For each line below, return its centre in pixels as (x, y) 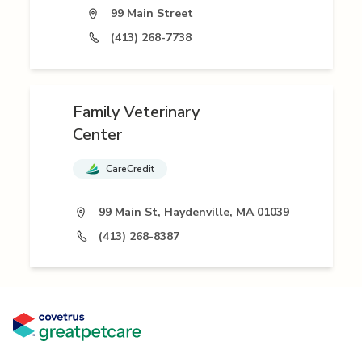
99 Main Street (152, 14)
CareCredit (130, 169)
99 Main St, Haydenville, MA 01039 (194, 213)
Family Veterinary (136, 112)
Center (97, 135)
